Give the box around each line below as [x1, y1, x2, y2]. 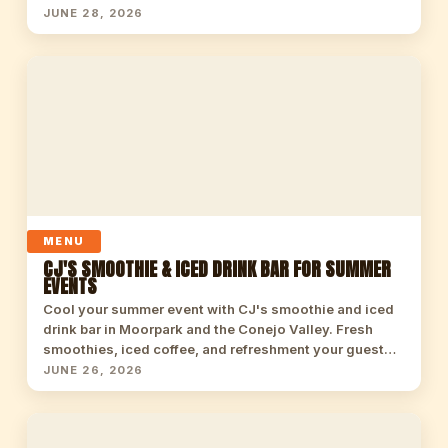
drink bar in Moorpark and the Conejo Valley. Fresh [42, 321, 373, 337]
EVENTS [42, 272, 97, 300]
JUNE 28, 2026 [42, 6, 144, 20]
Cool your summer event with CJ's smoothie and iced [42, 301, 394, 317]
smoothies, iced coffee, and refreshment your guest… [42, 341, 396, 357]
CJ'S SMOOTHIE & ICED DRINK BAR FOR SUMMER [42, 255, 391, 283]
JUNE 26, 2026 [42, 363, 144, 377]
